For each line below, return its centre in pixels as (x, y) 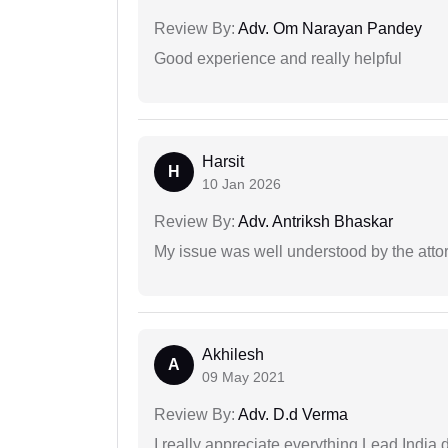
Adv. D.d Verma (291, 415)
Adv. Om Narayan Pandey (328, 29)
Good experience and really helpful (278, 59)
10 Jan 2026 (241, 184)
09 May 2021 (243, 377)
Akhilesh (233, 355)
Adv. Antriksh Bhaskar (314, 222)
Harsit (223, 162)
